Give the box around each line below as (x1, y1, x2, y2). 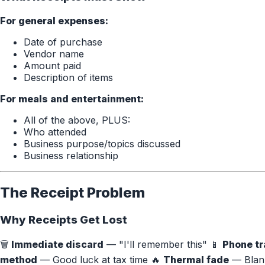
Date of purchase (24, 36, 102, 48)
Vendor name (24, 48, 84, 60)
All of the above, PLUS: (24, 114, 130, 126)
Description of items (24, 72, 113, 83)
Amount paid (24, 60, 81, 72)
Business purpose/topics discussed (24, 138, 180, 150)
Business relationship (24, 150, 118, 161)
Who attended (24, 126, 86, 138)
